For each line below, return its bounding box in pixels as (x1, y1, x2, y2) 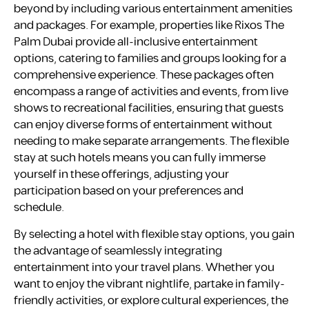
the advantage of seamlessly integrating (14, 241, 222, 260)
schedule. (14, 199, 64, 217)
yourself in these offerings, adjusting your (14, 166, 229, 184)
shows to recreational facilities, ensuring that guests (14, 99, 283, 118)
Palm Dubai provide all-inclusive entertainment (14, 33, 258, 52)
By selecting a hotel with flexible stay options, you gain (14, 225, 295, 243)
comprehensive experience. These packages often (14, 66, 274, 85)
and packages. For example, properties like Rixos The (14, 17, 284, 35)
